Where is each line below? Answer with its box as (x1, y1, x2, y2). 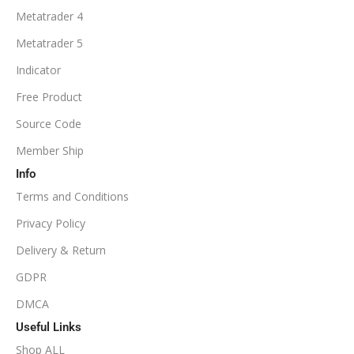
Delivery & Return (16, 242, 106, 258)
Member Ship (16, 142, 84, 158)
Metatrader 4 (16, 8, 83, 24)
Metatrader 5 (16, 35, 83, 51)
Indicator (16, 62, 61, 77)
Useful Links (16, 319, 81, 334)
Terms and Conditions (16, 188, 129, 204)
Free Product (16, 88, 82, 104)
